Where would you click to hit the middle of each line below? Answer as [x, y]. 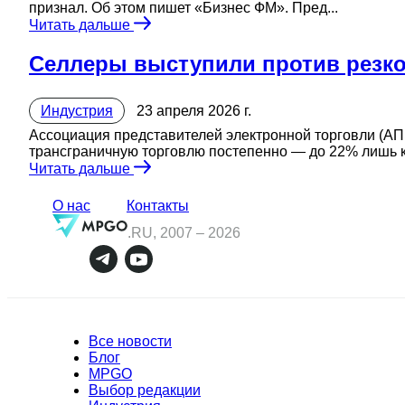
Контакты [158, 205]
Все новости [130, 341]
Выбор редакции [145, 390]
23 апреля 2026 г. [194, 110]
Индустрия [77, 110]
